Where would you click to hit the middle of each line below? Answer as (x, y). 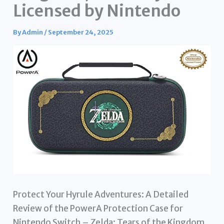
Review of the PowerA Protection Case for (98, 208)
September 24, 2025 (81, 32)
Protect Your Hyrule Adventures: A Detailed (101, 194)
